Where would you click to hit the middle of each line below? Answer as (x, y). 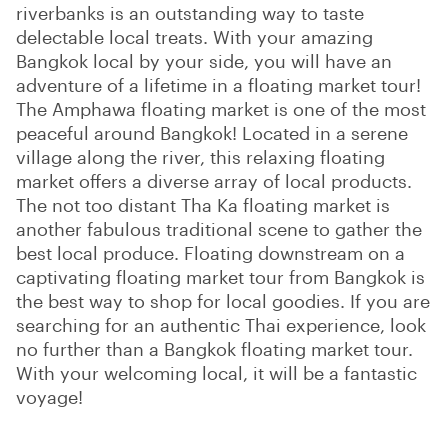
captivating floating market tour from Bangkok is (220, 276)
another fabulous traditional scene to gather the (219, 228)
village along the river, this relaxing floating (200, 156)
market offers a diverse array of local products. (214, 180)
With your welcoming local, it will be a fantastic (216, 372)
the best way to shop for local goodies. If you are (223, 300)
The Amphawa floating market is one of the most (221, 108)
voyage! (49, 396)
